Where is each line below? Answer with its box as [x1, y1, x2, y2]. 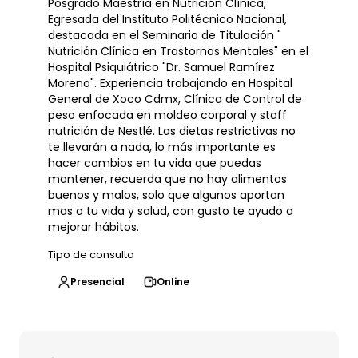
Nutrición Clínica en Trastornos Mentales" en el [48, 43, 308, 59]
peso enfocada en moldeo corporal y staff [48, 107, 287, 123]
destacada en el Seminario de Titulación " [48, 27, 281, 43]
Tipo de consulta [48, 248, 134, 261]
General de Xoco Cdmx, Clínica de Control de [48, 91, 302, 107]
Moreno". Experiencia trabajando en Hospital [48, 75, 292, 91]
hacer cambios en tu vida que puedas [48, 155, 261, 171]
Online [157, 275, 189, 288]
